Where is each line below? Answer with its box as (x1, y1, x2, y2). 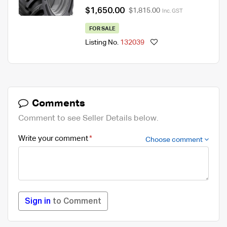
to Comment (51, 197, 101, 206)
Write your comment (18, 134, 88, 142)
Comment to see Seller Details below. (18, 114, 159, 123)
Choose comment (145, 136, 204, 143)
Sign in (25, 197, 51, 206)
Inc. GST (162, 8, 183, 14)
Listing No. (85, 39, 120, 47)
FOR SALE (89, 25, 116, 31)
